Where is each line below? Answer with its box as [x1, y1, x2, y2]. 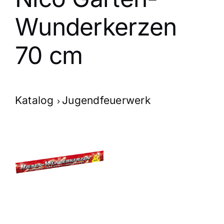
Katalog [15, 94, 57, 107]
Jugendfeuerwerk [62, 94, 151, 107]
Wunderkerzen [15, 12, 177, 42]
